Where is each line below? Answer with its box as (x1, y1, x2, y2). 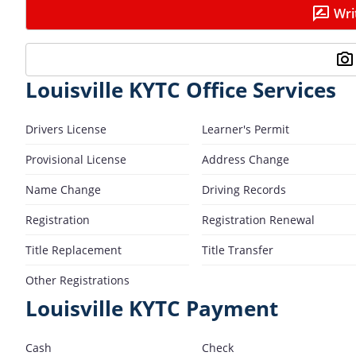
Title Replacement (25, 242, 122, 257)
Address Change (202, 151, 289, 167)
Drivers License (25, 121, 106, 137)
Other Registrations (25, 272, 130, 288)
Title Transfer (202, 242, 273, 257)
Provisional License (25, 151, 126, 167)
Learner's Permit (202, 121, 289, 137)
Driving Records (202, 181, 286, 197)
